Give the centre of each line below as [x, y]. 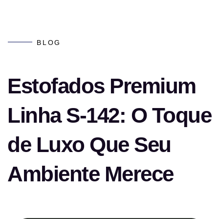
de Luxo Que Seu [89, 144]
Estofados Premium [102, 86]
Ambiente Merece [90, 174]
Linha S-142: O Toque [109, 115]
